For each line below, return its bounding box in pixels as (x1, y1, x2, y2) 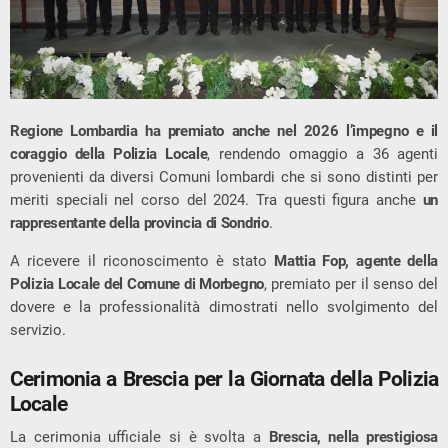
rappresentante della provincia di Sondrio (10, 214, 269, 233)
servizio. (10, 321, 66, 340)
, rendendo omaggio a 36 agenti (207, 145, 438, 164)
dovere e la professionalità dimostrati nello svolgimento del (10, 298, 438, 317)
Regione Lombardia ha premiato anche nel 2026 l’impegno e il (10, 122, 438, 141)
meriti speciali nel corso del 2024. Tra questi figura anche (10, 191, 423, 210)
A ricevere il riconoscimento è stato (10, 252, 275, 271)
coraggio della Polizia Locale (10, 145, 208, 164)
